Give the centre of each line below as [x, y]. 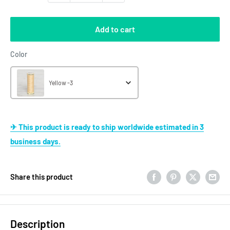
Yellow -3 [61, 83]
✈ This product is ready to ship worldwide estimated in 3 [14, 127]
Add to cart [115, 29]
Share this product [42, 177]
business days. [35, 141]
